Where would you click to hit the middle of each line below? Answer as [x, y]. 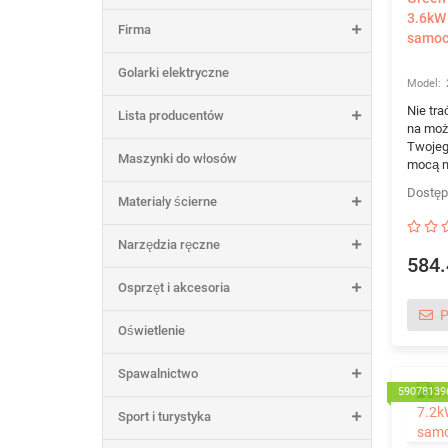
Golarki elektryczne [173, 72]
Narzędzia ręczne [169, 244]
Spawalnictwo [158, 373]
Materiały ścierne [167, 201]
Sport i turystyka [164, 416]
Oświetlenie [151, 330]
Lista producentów [171, 115]
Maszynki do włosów [177, 158]
